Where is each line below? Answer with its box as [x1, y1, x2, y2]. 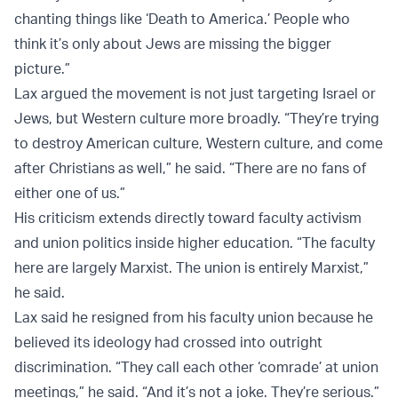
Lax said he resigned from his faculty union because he [14, 308, 373, 327]
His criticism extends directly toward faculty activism [14, 209, 362, 227]
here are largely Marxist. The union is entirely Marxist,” [14, 259, 369, 277]
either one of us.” [14, 184, 129, 203]
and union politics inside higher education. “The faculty [14, 234, 375, 252]
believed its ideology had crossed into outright [14, 333, 322, 352]
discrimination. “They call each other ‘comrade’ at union [14, 358, 378, 377]
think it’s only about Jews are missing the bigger [14, 35, 331, 53]
